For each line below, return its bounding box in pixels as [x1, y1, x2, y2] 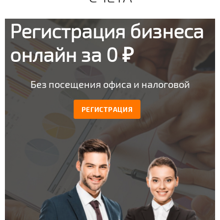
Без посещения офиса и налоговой [30, 78, 190, 90]
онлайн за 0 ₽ [10, 42, 134, 66]
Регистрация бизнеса [10, 19, 204, 42]
